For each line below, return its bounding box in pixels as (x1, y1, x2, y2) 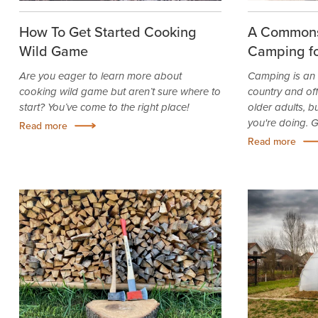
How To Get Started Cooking (18, 21, 197, 42)
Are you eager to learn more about (18, 67, 182, 84)
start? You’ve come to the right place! (18, 99, 189, 115)
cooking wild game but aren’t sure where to (18, 83, 221, 99)
